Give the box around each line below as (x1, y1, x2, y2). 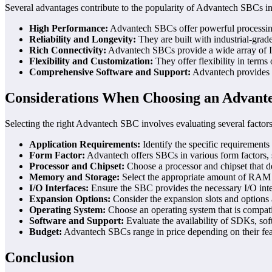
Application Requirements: (29, 138, 140, 149)
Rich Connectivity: (29, 44, 106, 55)
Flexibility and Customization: (29, 55, 153, 66)
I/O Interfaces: (29, 182, 89, 193)
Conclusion (5, 249, 74, 265)
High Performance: (29, 22, 108, 33)
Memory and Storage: (29, 171, 120, 182)
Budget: (29, 226, 62, 237)
